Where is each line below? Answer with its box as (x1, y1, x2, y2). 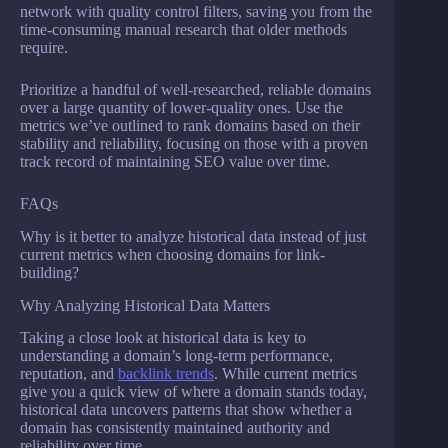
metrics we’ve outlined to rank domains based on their (20, 116, 360, 134)
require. (20, 38, 68, 56)
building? (20, 263, 79, 281)
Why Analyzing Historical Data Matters (20, 296, 270, 314)
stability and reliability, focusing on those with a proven (20, 134, 368, 152)
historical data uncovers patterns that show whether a (20, 401, 352, 419)
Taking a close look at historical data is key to (20, 329, 306, 347)
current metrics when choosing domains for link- (20, 245, 325, 263)
